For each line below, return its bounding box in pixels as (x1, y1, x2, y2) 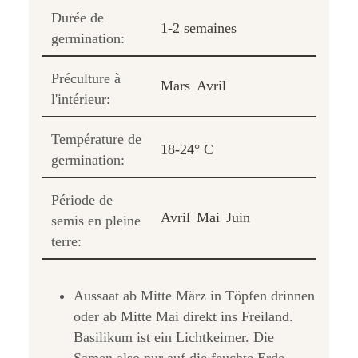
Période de (51, 191, 113, 208)
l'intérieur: (51, 90, 110, 107)
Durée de (51, 9, 104, 26)
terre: (51, 233, 82, 249)
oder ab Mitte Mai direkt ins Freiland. (74, 308, 293, 324)
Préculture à (51, 70, 121, 86)
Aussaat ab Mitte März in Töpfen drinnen (74, 287, 315, 304)
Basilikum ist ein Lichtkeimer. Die (74, 328, 274, 345)
